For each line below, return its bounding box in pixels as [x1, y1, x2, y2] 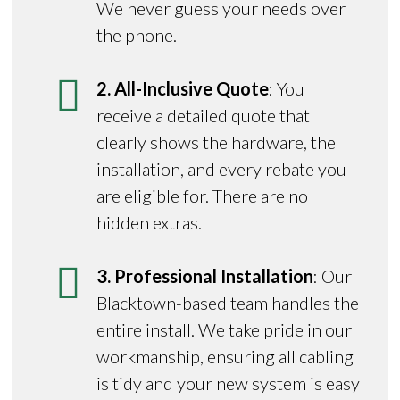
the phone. [96, 23, 178, 46]
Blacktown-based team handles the [96, 291, 360, 313]
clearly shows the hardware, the [96, 130, 337, 153]
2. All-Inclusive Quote [96, 77, 270, 99]
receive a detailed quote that [96, 104, 311, 126]
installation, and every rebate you [96, 157, 347, 179]
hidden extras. [96, 211, 203, 233]
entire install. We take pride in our [96, 318, 353, 340]
